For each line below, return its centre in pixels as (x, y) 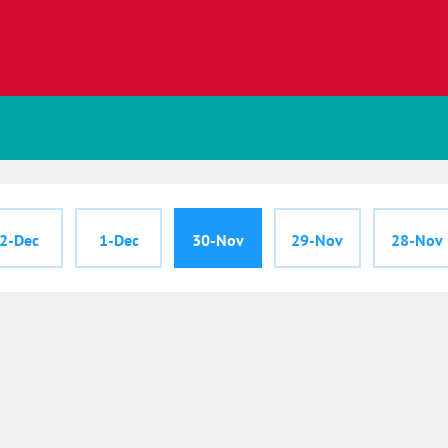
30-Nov (217, 240)
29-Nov (317, 240)
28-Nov (416, 240)
